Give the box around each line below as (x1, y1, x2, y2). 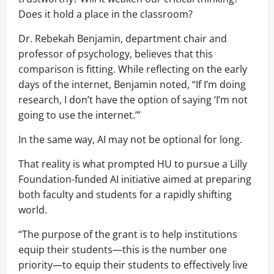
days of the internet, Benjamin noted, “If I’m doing (18, 77, 246, 91)
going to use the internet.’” (18, 108, 141, 122)
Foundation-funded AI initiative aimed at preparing (18, 172, 251, 186)
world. (18, 202, 47, 217)
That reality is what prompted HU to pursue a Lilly (18, 157, 247, 171)
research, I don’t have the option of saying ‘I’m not (18, 92, 248, 106)
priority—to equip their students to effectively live (18, 257, 248, 272)
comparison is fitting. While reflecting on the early (18, 62, 247, 76)
